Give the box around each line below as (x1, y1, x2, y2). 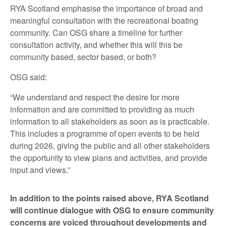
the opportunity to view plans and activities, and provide (10, 151, 207, 163)
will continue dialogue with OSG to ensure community (10, 204, 214, 216)
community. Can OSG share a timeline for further (10, 26, 182, 38)
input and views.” (10, 163, 70, 176)
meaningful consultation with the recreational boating (10, 14, 198, 26)
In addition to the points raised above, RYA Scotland (10, 192, 209, 204)
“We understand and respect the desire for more (10, 91, 180, 103)
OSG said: (10, 71, 47, 83)
